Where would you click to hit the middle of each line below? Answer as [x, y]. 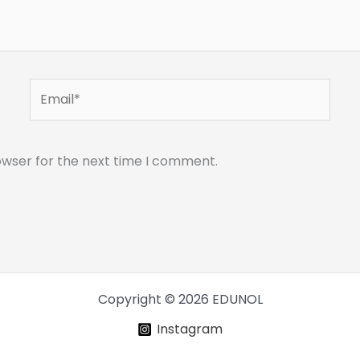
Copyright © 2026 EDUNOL [180, 300]
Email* [49, 88]
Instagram [190, 329]
